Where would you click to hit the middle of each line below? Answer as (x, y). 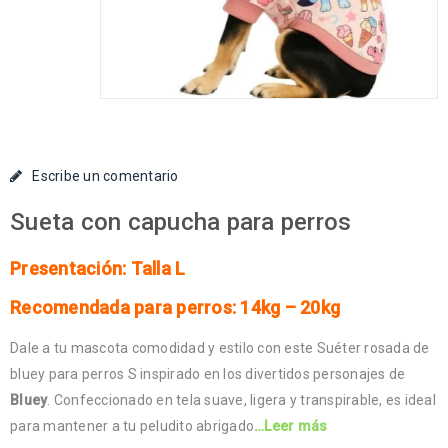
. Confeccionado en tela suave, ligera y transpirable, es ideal (241, 400)
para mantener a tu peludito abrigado (132, 426)
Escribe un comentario (105, 176)
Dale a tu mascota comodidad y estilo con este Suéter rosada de (220, 348)
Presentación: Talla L (98, 269)
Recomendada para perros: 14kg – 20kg (175, 308)
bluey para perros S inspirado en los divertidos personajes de (208, 374)
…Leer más (291, 426)
